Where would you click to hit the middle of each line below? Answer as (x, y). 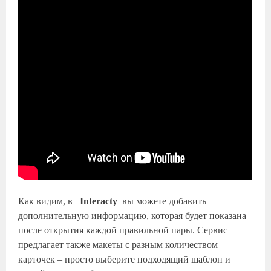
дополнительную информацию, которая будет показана (132, 216)
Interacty (98, 201)
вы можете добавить (162, 201)
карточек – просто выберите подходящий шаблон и (125, 259)
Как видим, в (48, 201)
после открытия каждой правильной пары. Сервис (123, 230)
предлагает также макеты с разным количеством (118, 245)
